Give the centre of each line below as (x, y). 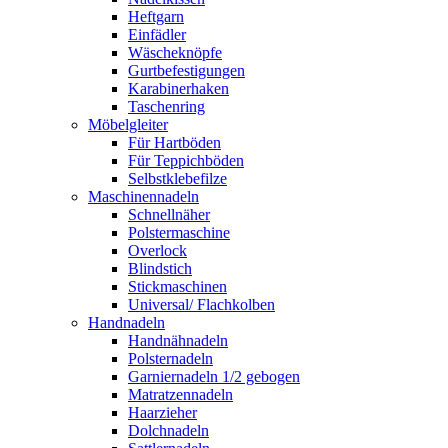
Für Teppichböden (186, 160)
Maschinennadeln (143, 196)
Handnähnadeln (178, 340)
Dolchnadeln (168, 430)
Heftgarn (156, 16)
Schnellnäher (169, 214)
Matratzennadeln (180, 394)
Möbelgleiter (128, 124)
